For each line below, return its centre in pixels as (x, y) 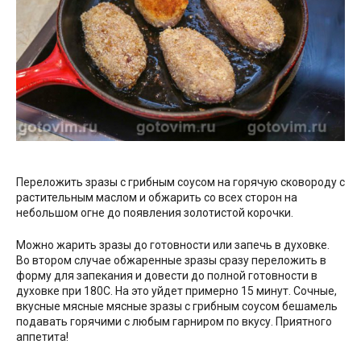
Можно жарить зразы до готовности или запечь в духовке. (173, 245)
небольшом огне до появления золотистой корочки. (155, 213)
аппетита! (42, 337)
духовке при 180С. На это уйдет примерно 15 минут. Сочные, (176, 291)
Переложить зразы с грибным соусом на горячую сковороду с (180, 183)
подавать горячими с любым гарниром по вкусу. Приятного (174, 322)
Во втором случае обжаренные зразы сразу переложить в (171, 261)
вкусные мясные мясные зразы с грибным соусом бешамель (177, 307)
